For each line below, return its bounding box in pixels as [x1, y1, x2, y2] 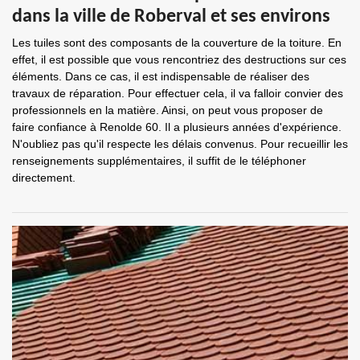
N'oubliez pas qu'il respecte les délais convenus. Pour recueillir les [12, 137, 348, 150]
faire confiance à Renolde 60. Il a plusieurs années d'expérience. [12, 121, 342, 133]
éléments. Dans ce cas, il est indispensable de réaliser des [12, 70, 309, 83]
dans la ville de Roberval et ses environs [12, 7, 330, 27]
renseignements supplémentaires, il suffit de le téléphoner [12, 154, 306, 167]
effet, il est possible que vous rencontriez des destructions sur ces [12, 53, 346, 66]
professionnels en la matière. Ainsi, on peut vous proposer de [12, 104, 323, 117]
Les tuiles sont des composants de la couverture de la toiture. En [12, 36, 342, 49]
